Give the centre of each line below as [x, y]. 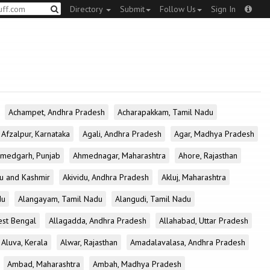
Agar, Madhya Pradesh [214, 134]
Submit [132, 9]
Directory [87, 9]
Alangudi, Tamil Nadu [153, 199]
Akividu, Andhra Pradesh [106, 177]
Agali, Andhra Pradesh [122, 134]
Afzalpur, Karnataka [36, 134]
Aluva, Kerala [24, 242]
